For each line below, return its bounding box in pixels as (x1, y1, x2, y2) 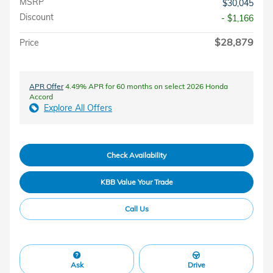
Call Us (124, 204, 149, 214)
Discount (19, 12, 54, 23)
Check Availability (107, 150, 166, 160)
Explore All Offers (44, 102, 112, 114)
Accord (29, 92, 53, 102)
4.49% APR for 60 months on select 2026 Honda (63, 82, 228, 91)
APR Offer (29, 82, 63, 91)
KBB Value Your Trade (100, 177, 173, 187)
